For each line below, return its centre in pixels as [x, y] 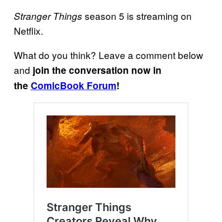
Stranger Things [48, 16]
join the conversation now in [96, 70]
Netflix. [28, 30]
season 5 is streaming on [137, 15]
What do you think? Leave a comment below [109, 55]
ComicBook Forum [74, 85]
